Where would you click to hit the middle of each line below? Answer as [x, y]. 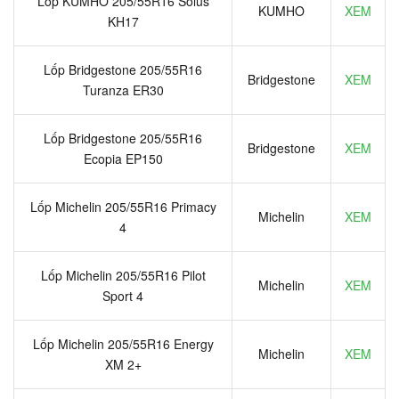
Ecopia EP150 [123, 158]
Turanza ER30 [123, 90]
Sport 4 [123, 295]
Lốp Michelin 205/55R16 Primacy [123, 206]
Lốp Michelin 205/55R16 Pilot [123, 275]
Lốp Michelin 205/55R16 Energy [123, 343]
